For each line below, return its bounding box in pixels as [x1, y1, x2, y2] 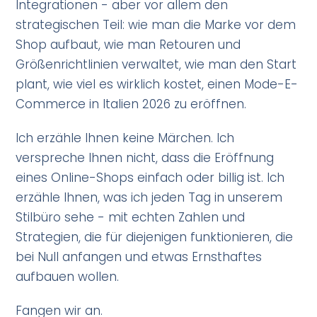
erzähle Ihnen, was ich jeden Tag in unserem [16, 189, 283, 207]
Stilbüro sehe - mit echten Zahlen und [16, 209, 246, 226]
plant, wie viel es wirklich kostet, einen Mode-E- [16, 76, 299, 93]
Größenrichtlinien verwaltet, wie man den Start [16, 56, 297, 74]
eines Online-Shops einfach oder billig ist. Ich [16, 169, 285, 187]
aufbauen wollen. [16, 268, 120, 286]
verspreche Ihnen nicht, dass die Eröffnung [16, 149, 275, 167]
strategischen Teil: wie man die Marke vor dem [16, 16, 296, 34]
